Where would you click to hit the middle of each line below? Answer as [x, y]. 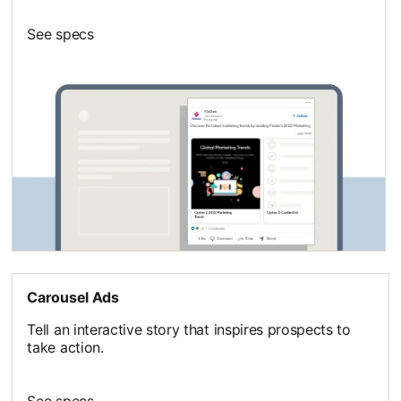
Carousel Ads [73, 297]
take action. [65, 347]
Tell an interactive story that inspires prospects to [189, 329]
